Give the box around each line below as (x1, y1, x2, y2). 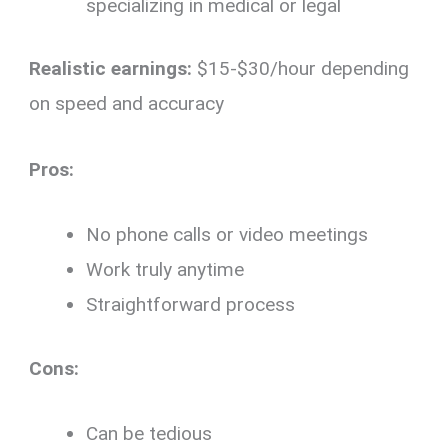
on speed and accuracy (29, 92, 225, 116)
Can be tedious (86, 421, 213, 445)
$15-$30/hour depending (192, 57, 410, 81)
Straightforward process (86, 293, 296, 317)
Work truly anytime (86, 258, 245, 282)
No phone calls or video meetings (86, 223, 369, 247)
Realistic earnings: (29, 57, 193, 81)
